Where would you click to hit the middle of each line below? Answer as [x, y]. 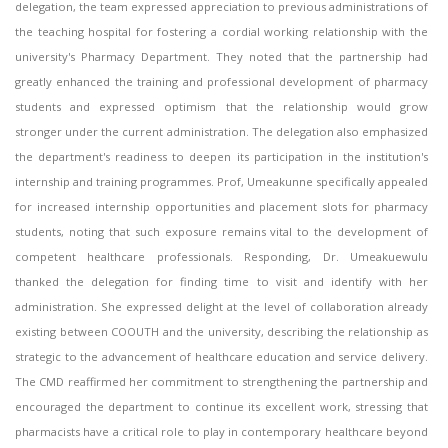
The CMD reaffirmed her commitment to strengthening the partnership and [221, 382]
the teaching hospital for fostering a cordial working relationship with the [221, 32]
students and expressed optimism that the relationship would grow [221, 107]
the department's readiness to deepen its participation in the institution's [221, 157]
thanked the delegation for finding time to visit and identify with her [221, 282]
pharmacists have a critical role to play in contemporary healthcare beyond [221, 432]
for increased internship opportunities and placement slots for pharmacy [221, 207]
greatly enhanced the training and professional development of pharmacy [221, 82]
